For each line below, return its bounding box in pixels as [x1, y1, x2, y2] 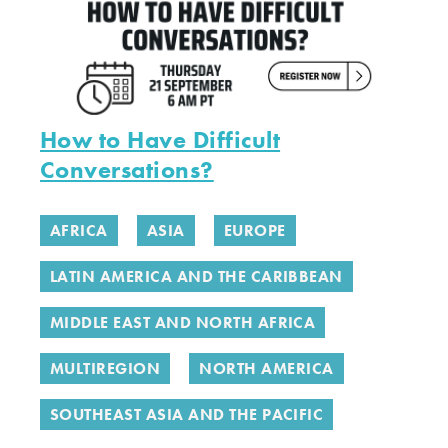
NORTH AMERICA [199, 358, 334, 379]
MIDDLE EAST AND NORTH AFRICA [50, 312, 316, 333]
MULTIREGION [50, 358, 161, 379]
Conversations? [40, 154, 214, 185]
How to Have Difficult [40, 124, 281, 155]
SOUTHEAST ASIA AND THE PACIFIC [50, 404, 324, 425]
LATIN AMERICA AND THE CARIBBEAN [50, 266, 343, 287]
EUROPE [223, 220, 286, 241]
